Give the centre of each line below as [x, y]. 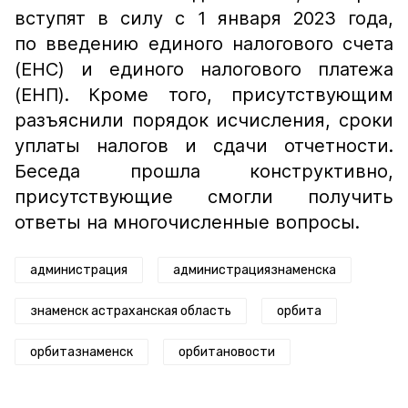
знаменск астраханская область [131, 311]
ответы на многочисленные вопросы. [187, 222]
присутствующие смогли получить [204, 197]
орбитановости [227, 352]
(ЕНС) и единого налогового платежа [204, 69]
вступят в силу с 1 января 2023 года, [204, 18]
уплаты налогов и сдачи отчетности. [204, 146]
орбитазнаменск [82, 352]
